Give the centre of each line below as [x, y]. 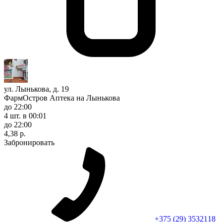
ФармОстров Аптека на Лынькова [62, 98]
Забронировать [29, 142]
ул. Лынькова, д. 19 [36, 89]
